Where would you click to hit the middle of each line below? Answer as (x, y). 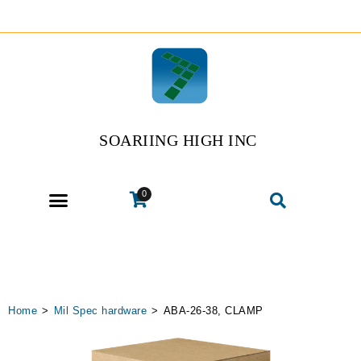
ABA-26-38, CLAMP (213, 311)
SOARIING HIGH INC (178, 141)
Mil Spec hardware (100, 311)
